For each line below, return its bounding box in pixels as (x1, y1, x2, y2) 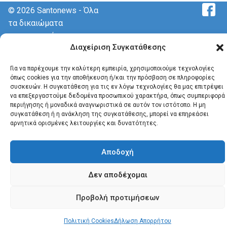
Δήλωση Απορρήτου (114, 217, 171, 224)
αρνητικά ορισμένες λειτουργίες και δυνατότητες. (10, 120, 158, 127)
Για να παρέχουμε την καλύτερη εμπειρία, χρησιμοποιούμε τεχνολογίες (10, 65, 214, 72)
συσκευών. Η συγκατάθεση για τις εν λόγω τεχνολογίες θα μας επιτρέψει (10, 83, 223, 90)
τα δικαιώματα (8, 18, 63, 28)
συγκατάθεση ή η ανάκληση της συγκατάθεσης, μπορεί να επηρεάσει (10, 110, 209, 118)
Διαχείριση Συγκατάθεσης (69, 43, 166, 52)
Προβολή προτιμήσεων (76, 193, 159, 202)
